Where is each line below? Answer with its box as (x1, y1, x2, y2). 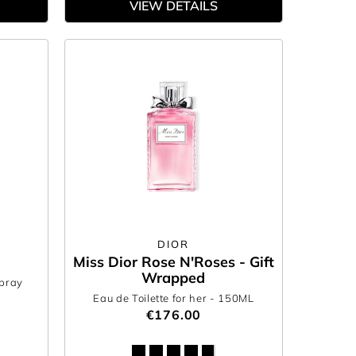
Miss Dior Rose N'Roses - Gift (72, 253, 274, 271)
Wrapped (141, 269, 206, 287)
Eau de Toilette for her (93, 292, 210, 304)
